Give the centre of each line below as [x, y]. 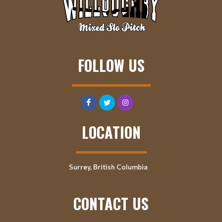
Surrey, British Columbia [108, 166]
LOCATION [111, 132]
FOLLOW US [111, 65]
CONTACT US [111, 203]
